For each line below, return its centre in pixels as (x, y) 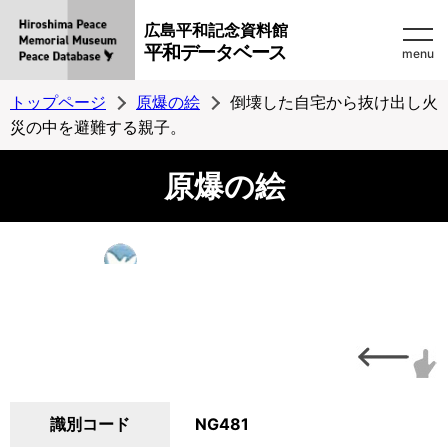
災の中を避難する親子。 (98, 127)
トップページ (58, 102)
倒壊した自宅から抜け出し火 (334, 102)
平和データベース (215, 52)
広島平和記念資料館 (216, 30)
